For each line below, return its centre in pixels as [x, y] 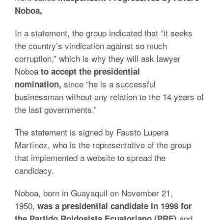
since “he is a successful [109, 84]
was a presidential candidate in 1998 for [115, 206]
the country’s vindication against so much [91, 45]
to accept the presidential [90, 71]
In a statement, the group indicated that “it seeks [104, 33]
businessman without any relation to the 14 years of [109, 96]
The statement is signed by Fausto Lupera [92, 132]
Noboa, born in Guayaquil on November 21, [94, 193]
